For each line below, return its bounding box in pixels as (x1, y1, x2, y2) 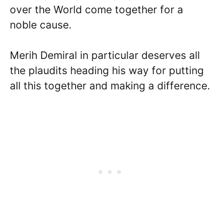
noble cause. (10, 18, 72, 31)
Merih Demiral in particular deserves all (10, 49, 200, 62)
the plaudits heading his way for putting (10, 64, 204, 77)
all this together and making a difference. (10, 80, 210, 92)
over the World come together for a (10, 3, 183, 16)
